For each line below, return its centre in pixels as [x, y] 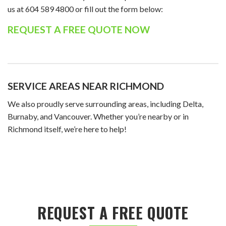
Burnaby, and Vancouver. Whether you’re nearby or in [98, 116]
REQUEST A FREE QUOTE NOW [79, 29]
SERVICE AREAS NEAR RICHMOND [86, 86]
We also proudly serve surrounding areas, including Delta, [105, 103]
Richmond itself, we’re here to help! [67, 129]
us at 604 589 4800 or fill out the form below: [85, 9]
